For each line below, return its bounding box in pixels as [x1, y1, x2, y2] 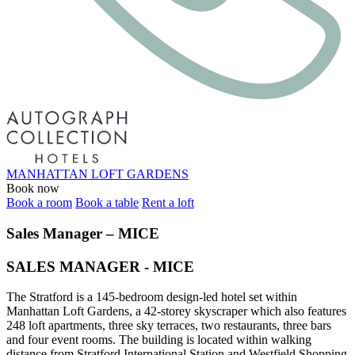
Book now [6, 181, 59, 196]
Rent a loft [142, 196, 194, 210]
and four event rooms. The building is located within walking [6, 333, 311, 347]
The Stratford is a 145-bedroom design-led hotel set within [6, 290, 297, 304]
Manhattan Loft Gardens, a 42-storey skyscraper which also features [6, 304, 346, 319]
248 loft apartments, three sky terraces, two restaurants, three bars [6, 319, 331, 333]
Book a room [6, 196, 72, 210]
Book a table [75, 196, 139, 210]
